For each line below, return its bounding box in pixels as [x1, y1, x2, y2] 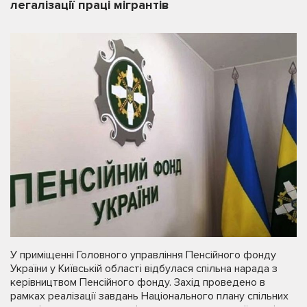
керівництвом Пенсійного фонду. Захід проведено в [10, 275, 265, 290]
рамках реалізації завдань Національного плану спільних [10, 289, 288, 304]
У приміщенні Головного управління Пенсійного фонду [10, 248, 276, 262]
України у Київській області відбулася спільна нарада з [10, 262, 278, 276]
